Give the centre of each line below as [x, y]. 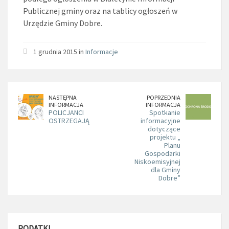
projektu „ [165, 137]
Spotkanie [165, 112]
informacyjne [161, 120]
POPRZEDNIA [164, 97]
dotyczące [164, 129]
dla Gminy [166, 169]
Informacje [102, 51]
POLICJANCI [66, 112]
